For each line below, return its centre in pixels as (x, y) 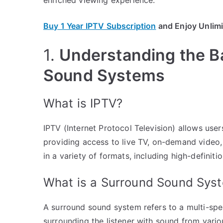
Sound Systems (104, 75)
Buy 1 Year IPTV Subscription (100, 26)
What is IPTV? (83, 103)
